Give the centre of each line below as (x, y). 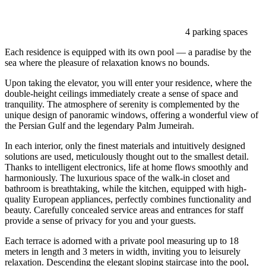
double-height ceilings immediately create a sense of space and (121, 93)
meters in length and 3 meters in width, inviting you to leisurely (123, 251)
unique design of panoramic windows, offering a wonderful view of (132, 115)
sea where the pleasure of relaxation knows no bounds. (108, 62)
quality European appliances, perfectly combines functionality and (128, 199)
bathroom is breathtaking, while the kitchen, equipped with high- (126, 188)
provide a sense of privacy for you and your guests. (100, 220)
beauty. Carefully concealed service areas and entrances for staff (124, 210)
